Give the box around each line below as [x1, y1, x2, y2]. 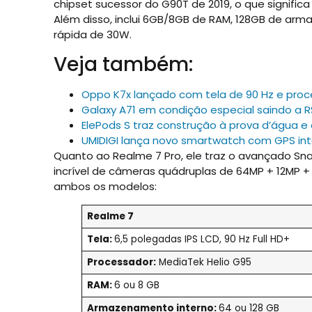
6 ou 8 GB [114, 278, 159, 292]
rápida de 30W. [53, 27, 132, 42]
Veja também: [53, 50, 193, 78]
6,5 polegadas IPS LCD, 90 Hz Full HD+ [114, 232, 290, 246]
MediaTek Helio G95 [155, 255, 251, 269]
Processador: [86, 255, 156, 269]
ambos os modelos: [53, 178, 157, 194]
